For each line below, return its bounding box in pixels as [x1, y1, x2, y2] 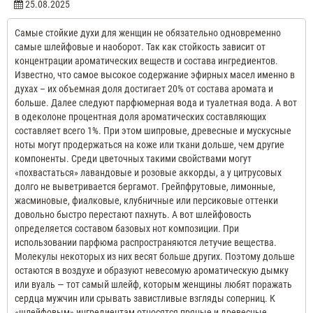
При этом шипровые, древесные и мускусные [103, 124, 291, 136]
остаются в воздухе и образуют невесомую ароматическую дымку [15, 264, 289, 276]
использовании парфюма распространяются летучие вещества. [15, 236, 277, 248]
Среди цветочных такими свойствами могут [71, 152, 252, 164]
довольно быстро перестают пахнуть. [15, 208, 170, 220]
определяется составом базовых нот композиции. [15, 222, 221, 234]
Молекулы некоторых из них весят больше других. [15, 250, 223, 262]
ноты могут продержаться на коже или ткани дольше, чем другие [15, 138, 284, 150]
